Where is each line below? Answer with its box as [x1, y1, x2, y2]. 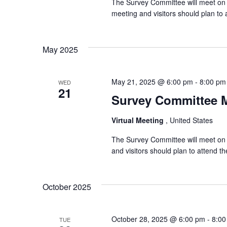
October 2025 [43, 181, 91, 193]
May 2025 [43, 44, 78, 56]
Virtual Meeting [111, 115, 166, 126]
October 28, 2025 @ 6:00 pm [111, 214, 205, 224]
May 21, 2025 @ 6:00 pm [111, 77, 193, 87]
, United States [165, 115, 213, 126]
